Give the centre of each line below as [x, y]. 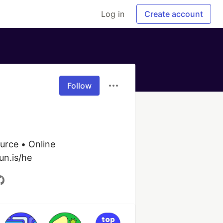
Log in [113, 14]
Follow [79, 86]
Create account [174, 14]
